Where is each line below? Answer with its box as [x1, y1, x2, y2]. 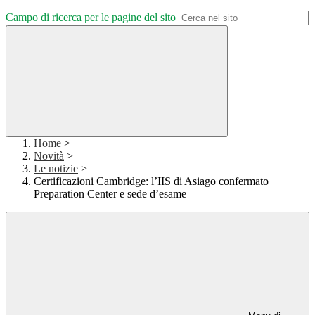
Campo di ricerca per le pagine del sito [6, 11, 176, 24]
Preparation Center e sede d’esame [34, 188, 186, 200]
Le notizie [34, 162, 78, 175]
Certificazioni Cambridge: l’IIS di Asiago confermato [34, 175, 269, 188]
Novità [34, 150, 64, 162]
